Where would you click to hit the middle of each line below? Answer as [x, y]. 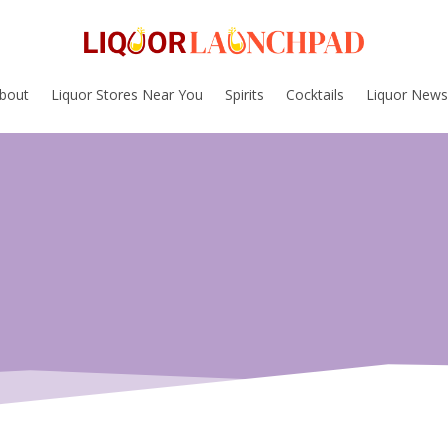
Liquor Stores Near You [126, 94]
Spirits [244, 94]
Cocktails [314, 94]
